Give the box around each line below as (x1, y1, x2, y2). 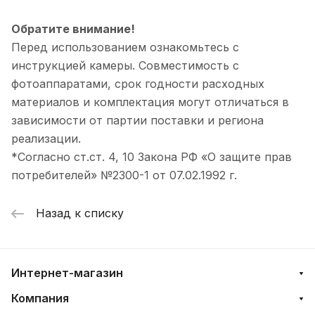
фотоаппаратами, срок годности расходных (11, 76, 264, 91)
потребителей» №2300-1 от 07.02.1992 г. (11, 167, 237, 182)
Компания (11, 291, 69, 306)
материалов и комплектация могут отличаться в (11, 94, 289, 109)
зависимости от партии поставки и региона (11, 112, 264, 127)
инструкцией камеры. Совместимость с (11, 58, 239, 72)
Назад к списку (36, 206, 124, 221)
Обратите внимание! (11, 21, 135, 36)
